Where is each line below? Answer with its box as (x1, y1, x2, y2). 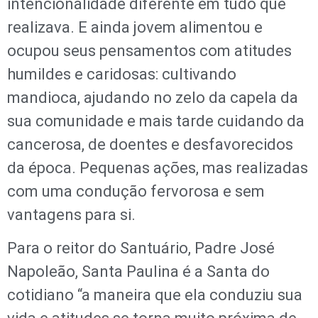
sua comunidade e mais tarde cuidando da (7, 112, 305, 130)
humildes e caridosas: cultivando (7, 65, 236, 83)
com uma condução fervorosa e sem (7, 182, 265, 200)
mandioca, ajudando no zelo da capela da (7, 89, 298, 106)
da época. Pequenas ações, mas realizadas (7, 159, 308, 177)
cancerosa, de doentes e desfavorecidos (7, 136, 293, 153)
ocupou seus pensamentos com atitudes (7, 42, 292, 60)
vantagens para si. (7, 206, 136, 224)
